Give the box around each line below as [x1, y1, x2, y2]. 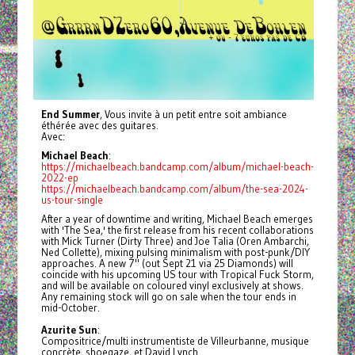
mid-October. [40, 301, 100, 315]
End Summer [40, 108, 100, 121]
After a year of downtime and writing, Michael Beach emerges [40, 212, 313, 226]
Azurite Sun [40, 323, 97, 337]
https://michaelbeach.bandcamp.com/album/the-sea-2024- [40, 182, 308, 196]
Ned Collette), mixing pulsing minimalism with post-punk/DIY [40, 246, 310, 259]
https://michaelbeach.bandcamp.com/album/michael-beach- [40, 160, 314, 174]
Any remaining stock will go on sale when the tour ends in [40, 290, 296, 303]
